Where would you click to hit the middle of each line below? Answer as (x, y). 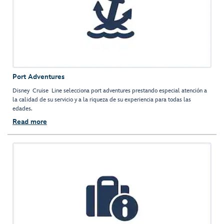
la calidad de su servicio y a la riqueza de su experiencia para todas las (102, 100)
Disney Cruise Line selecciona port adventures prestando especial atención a (110, 91)
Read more (30, 122)
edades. (22, 109)
